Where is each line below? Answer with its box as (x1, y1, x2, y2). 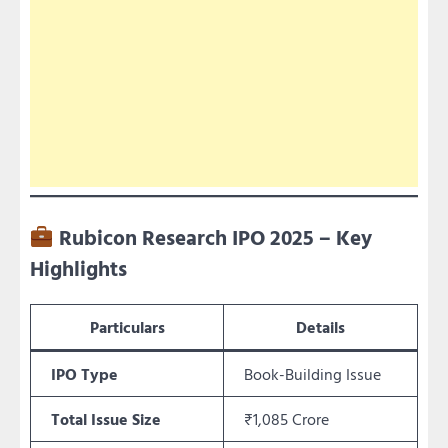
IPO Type (51, 362, 118, 387)
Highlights (30, 252, 127, 284)
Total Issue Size (51, 407, 161, 432)
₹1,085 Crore (244, 407, 329, 432)
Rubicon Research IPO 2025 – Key (58, 221, 372, 253)
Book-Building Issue (244, 362, 381, 387)
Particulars (89, 315, 165, 340)
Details (296, 315, 345, 340)
